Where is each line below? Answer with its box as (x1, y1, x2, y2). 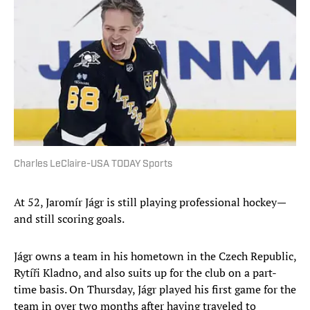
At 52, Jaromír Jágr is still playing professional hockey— (14, 194, 286, 210)
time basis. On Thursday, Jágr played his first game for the (14, 282, 296, 298)
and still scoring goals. (14, 211, 125, 227)
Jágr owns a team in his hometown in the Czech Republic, (14, 248, 296, 264)
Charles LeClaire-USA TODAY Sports (14, 159, 172, 170)
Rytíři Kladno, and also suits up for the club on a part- (14, 265, 277, 281)
